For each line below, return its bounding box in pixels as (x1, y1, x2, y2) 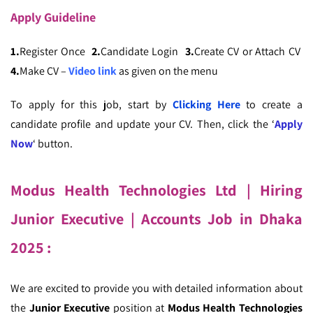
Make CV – (20, 64, 68, 79)
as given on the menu (117, 64, 218, 79)
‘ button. (33, 136, 73, 152)
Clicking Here (172, 97, 240, 112)
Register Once (20, 44, 92, 59)
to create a (240, 97, 303, 112)
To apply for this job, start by (10, 97, 173, 112)
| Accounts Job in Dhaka (130, 209, 303, 229)
